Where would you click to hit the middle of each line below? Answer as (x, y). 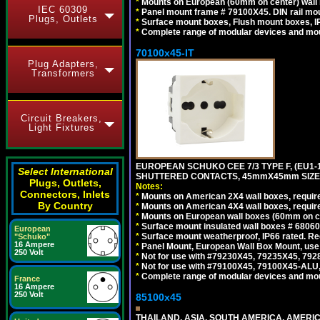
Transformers (63, 73)
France (27, 279)
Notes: (149, 186)
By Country (65, 206)
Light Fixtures (61, 127)
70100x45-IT (165, 53)
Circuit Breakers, (61, 118)
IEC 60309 (63, 10)
